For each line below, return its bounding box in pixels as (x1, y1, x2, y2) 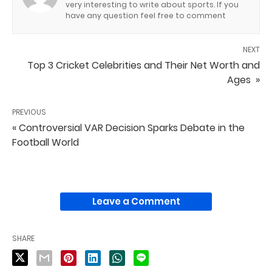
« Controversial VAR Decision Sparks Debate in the (12, 120, 245, 135)
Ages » (227, 72, 260, 87)
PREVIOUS (12, 106, 46, 117)
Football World (12, 135, 79, 149)
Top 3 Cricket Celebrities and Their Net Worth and (27, 58, 260, 72)
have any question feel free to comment (66, 10, 226, 21)
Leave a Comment (92, 194, 180, 208)
